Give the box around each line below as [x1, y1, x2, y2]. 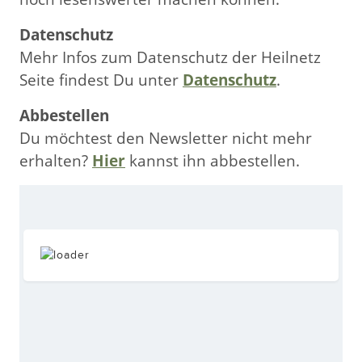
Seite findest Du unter [19, 69, 183, 90]
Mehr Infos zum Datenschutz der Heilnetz [19, 46, 321, 68]
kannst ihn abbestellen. [125, 149, 300, 171]
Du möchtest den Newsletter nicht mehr [19, 127, 312, 149]
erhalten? [19, 149, 92, 171]
